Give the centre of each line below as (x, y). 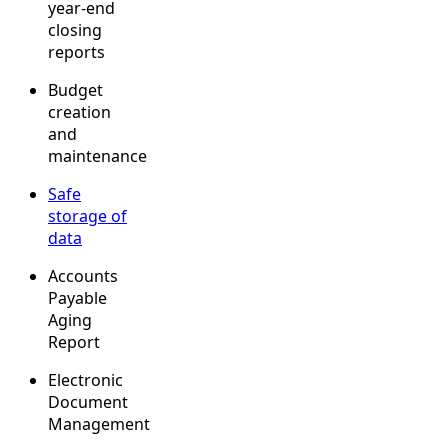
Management (99, 423)
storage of (87, 215)
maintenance (97, 155)
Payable (77, 297)
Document (88, 401)
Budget (75, 89)
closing (75, 29)
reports (76, 51)
